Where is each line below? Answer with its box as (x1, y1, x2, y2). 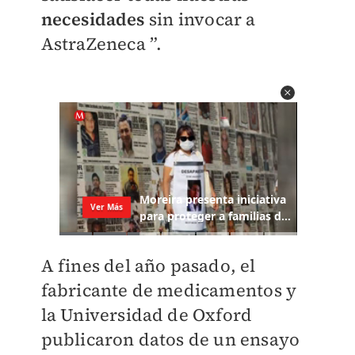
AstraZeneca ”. (40, 32, 162, 55)
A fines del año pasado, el (40, 254, 256, 278)
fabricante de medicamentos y (40, 278, 297, 303)
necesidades (40, 7, 145, 31)
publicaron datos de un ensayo (40, 327, 300, 352)
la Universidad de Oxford (40, 303, 253, 327)
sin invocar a (144, 7, 256, 31)
